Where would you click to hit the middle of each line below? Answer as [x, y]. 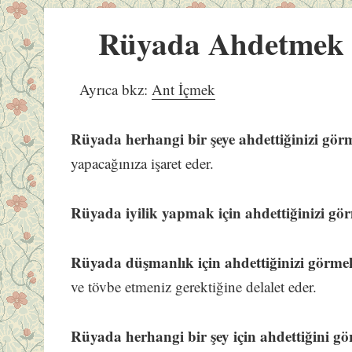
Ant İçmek [184, 90]
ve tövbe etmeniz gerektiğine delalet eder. [194, 287]
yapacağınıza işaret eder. [143, 163]
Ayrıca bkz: [116, 90]
